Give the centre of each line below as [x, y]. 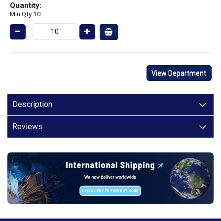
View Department [179, 73]
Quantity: [25, 6]
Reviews [27, 126]
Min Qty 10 [25, 14]
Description [32, 104]
